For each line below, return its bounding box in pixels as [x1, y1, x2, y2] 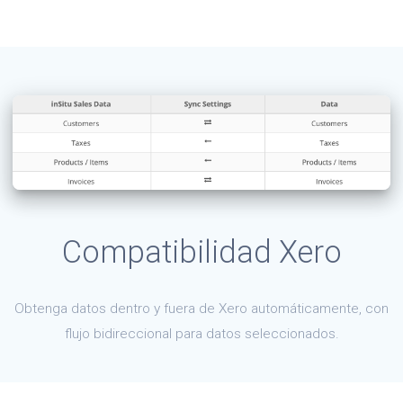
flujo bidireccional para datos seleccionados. [64, 325, 339, 342]
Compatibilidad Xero [61, 233, 342, 270]
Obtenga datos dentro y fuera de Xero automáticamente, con [14, 300, 389, 317]
